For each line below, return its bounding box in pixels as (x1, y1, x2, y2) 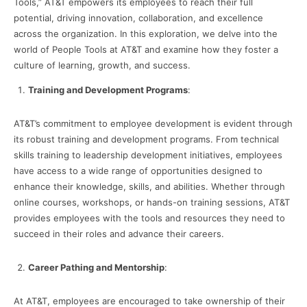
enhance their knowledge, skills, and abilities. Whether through (14, 181, 285, 193)
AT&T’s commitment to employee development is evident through (14, 118, 293, 130)
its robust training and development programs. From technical (14, 134, 279, 145)
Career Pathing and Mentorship (28, 262, 164, 273)
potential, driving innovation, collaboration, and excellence (14, 12, 263, 24)
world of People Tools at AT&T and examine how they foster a (14, 44, 278, 56)
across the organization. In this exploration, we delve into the (14, 28, 278, 40)
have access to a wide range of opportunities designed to (14, 165, 262, 177)
